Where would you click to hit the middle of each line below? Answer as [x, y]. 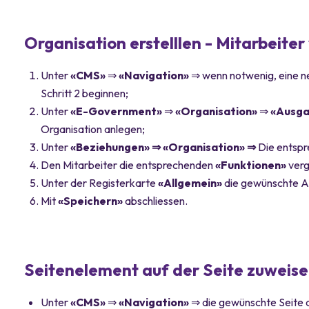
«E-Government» [117, 111]
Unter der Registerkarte [100, 182]
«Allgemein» [191, 182]
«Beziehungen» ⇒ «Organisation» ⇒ [165, 147]
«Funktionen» [252, 165]
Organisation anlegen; [93, 129]
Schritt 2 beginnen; [85, 93]
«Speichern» [92, 200]
